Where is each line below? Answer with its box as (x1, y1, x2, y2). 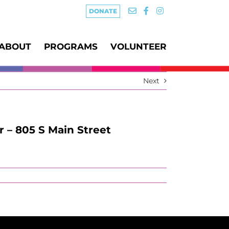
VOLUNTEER (110, 41, 167, 52)
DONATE (89, 7, 117, 15)
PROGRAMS (44, 41, 98, 52)
